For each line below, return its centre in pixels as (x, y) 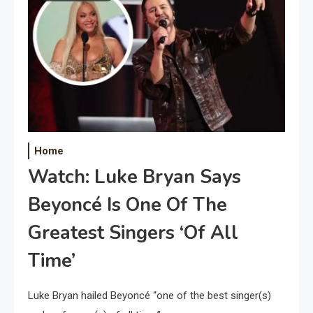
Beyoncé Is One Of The (128, 205)
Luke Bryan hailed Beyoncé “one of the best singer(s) (150, 296)
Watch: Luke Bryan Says (134, 177)
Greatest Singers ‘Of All (133, 233)
